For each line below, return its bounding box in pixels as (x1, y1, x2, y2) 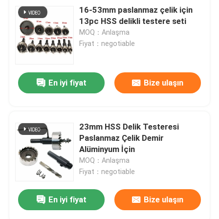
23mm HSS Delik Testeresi (79, 121, 179, 131)
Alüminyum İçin (79, 144, 135, 154)
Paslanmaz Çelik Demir (79, 132, 164, 143)
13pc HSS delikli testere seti (79, 16, 187, 26)
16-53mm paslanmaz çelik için (79, 4, 193, 15)
